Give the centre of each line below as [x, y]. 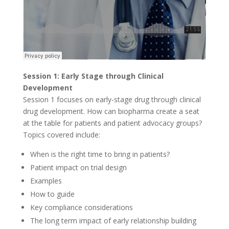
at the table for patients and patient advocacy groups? [112, 123]
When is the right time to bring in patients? [100, 154]
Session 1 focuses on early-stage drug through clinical [112, 99]
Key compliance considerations [81, 207]
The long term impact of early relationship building [113, 221]
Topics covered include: [61, 135]
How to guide [52, 194]
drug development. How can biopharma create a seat [111, 111]
